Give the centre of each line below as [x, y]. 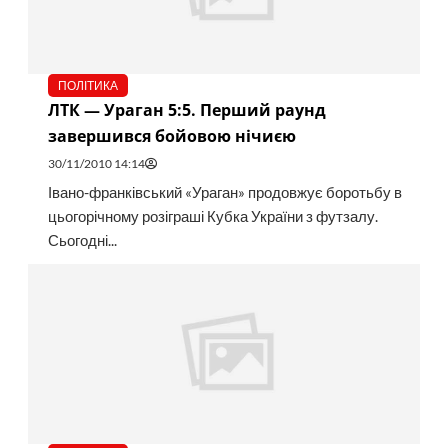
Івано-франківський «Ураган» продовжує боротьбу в [224, 193]
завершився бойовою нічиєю [171, 136]
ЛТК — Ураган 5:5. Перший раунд [186, 110]
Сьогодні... [82, 241]
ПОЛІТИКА [87, 86]
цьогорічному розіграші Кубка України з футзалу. [212, 217]
